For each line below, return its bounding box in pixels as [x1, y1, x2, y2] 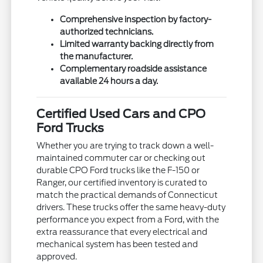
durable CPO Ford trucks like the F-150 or [36, 166, 200, 176]
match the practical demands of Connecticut [36, 190, 218, 200]
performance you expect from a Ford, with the [36, 215, 220, 225]
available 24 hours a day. [60, 76, 159, 86]
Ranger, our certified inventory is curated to [36, 178, 208, 188]
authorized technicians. [60, 27, 154, 37]
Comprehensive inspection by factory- [60, 15, 212, 25]
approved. [36, 252, 77, 262]
